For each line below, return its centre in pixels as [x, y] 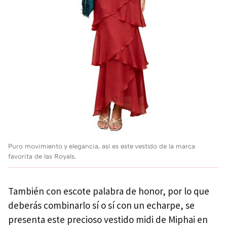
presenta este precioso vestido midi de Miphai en [108, 219]
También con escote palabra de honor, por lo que [109, 191]
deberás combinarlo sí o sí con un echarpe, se [101, 205]
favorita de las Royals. [42, 156]
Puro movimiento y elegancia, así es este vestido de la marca [102, 146]
